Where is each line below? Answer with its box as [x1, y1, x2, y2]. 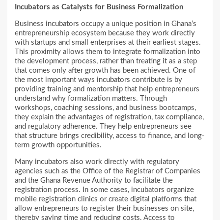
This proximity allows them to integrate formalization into [15, 48, 200, 56]
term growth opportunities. [15, 141, 102, 149]
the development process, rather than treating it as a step [15, 57, 197, 65]
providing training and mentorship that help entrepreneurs [15, 85, 199, 93]
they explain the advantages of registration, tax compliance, [15, 113, 204, 121]
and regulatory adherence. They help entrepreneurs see [15, 123, 192, 131]
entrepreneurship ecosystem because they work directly [15, 29, 195, 37]
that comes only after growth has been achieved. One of [15, 67, 195, 75]
